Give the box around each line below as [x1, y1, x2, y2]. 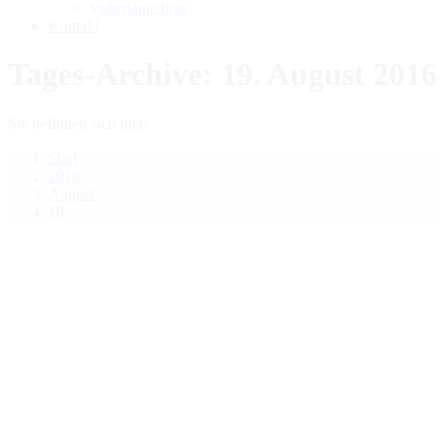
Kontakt [48, 17, 99, 34]
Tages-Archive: [8, 56, 221, 93]
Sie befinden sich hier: [8, 114, 148, 132]
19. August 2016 [221, 56, 437, 93]
